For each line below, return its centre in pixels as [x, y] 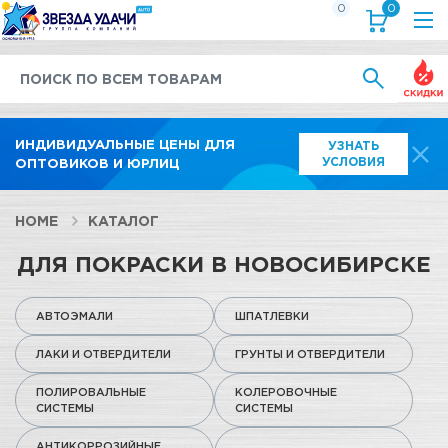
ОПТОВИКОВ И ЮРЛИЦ [97, 163]
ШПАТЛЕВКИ [272, 316]
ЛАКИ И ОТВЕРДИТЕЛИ [103, 354]
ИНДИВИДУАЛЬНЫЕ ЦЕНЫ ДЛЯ [125, 144]
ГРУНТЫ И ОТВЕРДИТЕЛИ [310, 354]
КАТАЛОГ [123, 220]
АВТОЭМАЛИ [74, 316]
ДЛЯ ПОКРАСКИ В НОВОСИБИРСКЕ [224, 263]
